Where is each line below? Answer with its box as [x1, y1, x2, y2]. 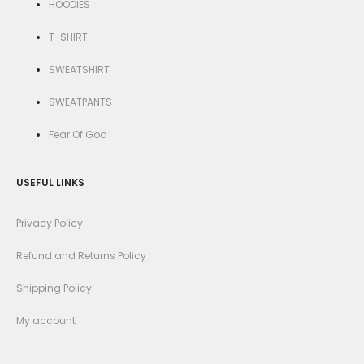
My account [16, 314, 76, 328]
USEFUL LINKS [16, 175, 84, 190]
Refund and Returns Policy [16, 249, 146, 263]
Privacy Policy [16, 216, 83, 231]
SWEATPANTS [49, 95, 112, 110]
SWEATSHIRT [49, 63, 110, 77]
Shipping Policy [16, 281, 92, 296]
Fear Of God [49, 128, 107, 142]
